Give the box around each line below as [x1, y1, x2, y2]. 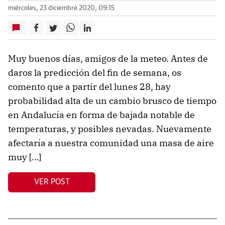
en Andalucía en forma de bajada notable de [8, 108, 195, 121]
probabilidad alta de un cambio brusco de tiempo [8, 94, 216, 106]
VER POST [34, 178, 70, 186]
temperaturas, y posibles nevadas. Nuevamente [8, 123, 211, 135]
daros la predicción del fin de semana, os [8, 66, 181, 78]
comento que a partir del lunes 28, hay [8, 80, 171, 92]
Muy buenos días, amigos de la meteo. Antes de [8, 52, 208, 64]
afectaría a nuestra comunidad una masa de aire [8, 137, 214, 149]
